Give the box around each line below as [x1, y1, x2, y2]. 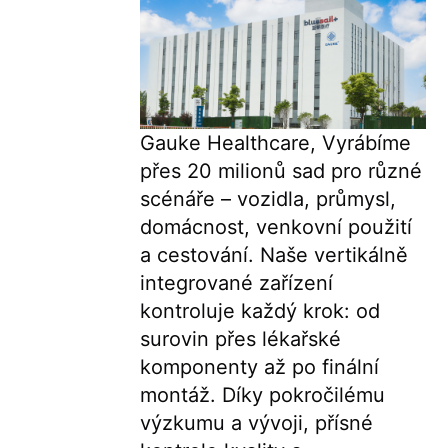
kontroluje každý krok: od [139, 299, 380, 324]
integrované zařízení [139, 271, 333, 296]
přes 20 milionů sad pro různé [139, 159, 422, 184]
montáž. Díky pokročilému [139, 383, 385, 408]
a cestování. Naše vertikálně [139, 243, 408, 268]
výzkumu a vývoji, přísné [139, 411, 373, 436]
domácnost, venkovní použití [139, 215, 412, 240]
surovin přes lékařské [139, 327, 341, 352]
